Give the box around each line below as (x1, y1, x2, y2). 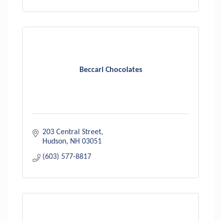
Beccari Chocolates (79, 66, 142, 74)
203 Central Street (42, 128, 101, 136)
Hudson (42, 137, 66, 146)
